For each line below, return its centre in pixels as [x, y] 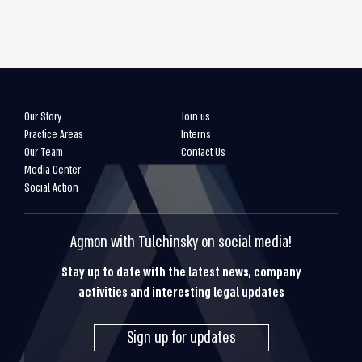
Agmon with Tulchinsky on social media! [181, 242]
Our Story [43, 117]
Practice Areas [54, 135]
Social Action [51, 188]
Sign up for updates [181, 338]
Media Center [53, 170]
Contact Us [203, 152]
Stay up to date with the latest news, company [181, 272]
